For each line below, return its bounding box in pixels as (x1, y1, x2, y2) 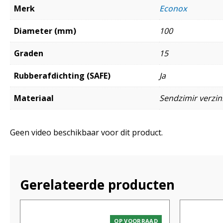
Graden (14, 47, 43, 59)
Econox (159, 2, 187, 14)
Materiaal (14, 92, 54, 104)
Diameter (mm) (14, 25, 76, 36)
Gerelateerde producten (20, 175, 175, 194)
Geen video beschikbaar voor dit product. (10, 126, 163, 138)
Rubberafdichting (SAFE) (14, 70, 111, 81)
